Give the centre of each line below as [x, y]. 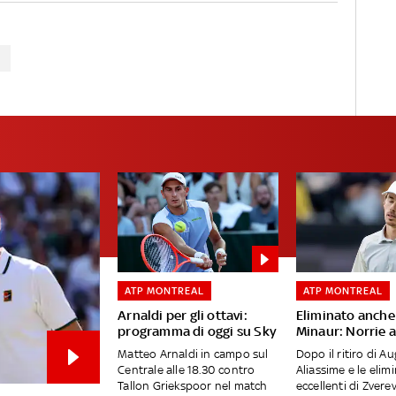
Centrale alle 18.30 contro [187, 370]
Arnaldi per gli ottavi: [183, 316]
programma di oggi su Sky [197, 331]
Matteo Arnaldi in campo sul [193, 354]
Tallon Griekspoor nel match [193, 386]
